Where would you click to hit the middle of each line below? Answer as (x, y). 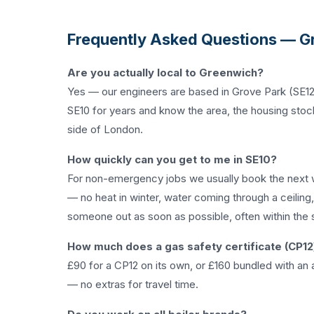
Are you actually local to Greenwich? (165, 73)
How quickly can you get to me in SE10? (172, 159)
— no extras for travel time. (133, 284)
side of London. (105, 129)
